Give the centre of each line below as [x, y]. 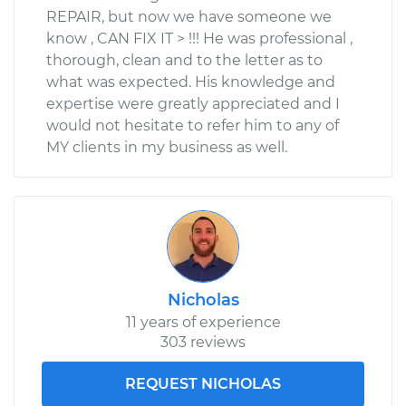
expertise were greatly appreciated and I [193, 103]
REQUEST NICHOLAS [203, 383]
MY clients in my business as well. [167, 147]
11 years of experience [203, 322]
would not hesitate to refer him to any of [193, 125]
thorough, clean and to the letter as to [184, 60]
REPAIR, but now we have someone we [189, 16]
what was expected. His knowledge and [191, 82]
